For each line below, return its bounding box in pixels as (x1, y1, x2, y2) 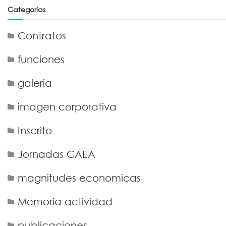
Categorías (7, 5, 45, 14)
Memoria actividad (17, 196, 112, 207)
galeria (17, 77, 52, 89)
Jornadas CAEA (17, 148, 95, 160)
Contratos (17, 30, 66, 41)
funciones (17, 53, 65, 65)
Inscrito (17, 125, 52, 136)
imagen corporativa (17, 101, 117, 112)
